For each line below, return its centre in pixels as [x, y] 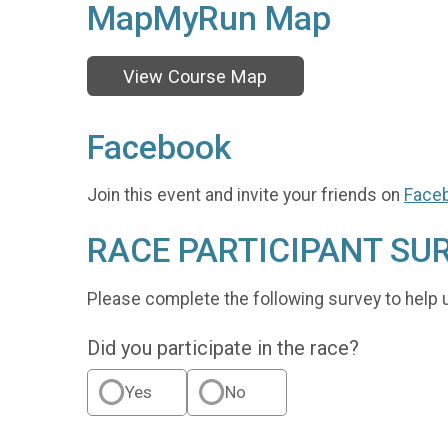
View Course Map [195, 76]
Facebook [159, 147]
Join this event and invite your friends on [245, 195]
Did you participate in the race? [223, 347]
